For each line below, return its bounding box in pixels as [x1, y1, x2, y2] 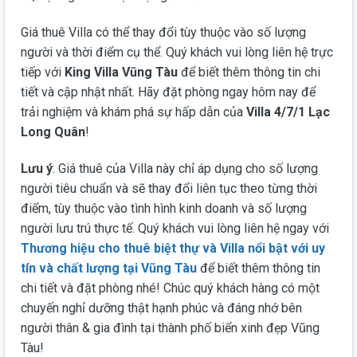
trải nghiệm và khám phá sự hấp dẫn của [21, 104, 246, 120]
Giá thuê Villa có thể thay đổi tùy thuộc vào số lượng [21, 25, 306, 40]
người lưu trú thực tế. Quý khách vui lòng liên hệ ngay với [21, 220, 329, 236]
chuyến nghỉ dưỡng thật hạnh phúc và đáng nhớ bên [21, 300, 302, 316]
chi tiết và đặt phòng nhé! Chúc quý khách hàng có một [21, 280, 320, 296]
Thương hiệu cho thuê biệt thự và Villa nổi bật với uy [21, 240, 325, 256]
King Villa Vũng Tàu [65, 65, 178, 80]
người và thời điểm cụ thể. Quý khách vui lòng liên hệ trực [21, 45, 333, 60]
